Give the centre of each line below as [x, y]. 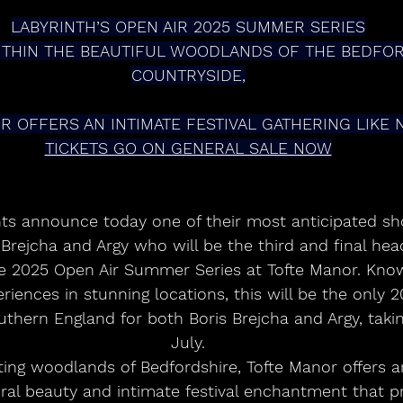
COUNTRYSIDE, [188, 76]
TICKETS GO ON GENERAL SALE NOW [188, 148]
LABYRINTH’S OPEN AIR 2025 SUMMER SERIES [188, 27]
